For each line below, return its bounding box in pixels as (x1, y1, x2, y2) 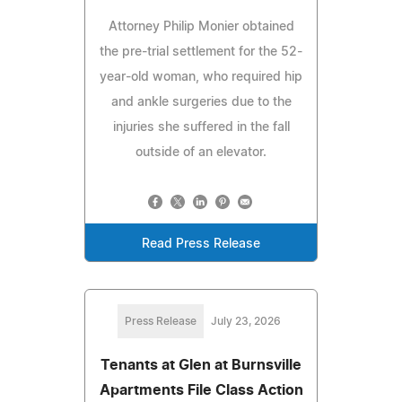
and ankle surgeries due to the (110, 96, 292, 109)
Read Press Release (142, 238, 260, 251)
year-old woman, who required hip (100, 71, 302, 84)
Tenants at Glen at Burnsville (100, 358, 301, 373)
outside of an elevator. (135, 146, 267, 160)
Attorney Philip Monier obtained (108, 21, 294, 34)
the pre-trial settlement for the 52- (100, 46, 302, 59)
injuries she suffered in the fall (112, 121, 290, 135)
